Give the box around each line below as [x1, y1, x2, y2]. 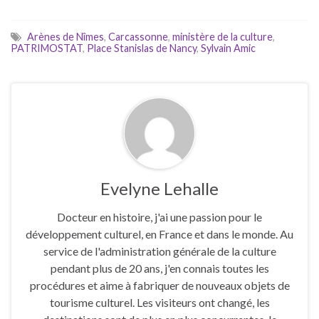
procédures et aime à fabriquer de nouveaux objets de [29, 278, 290, 293]
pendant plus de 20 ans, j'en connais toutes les [50, 261, 269, 276]
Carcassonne [108, 31, 168, 43]
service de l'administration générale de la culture [43, 244, 276, 258]
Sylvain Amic [201, 42, 256, 55]
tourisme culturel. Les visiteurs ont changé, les [49, 296, 270, 310]
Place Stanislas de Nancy [87, 42, 197, 55]
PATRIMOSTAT [11, 42, 83, 55]
